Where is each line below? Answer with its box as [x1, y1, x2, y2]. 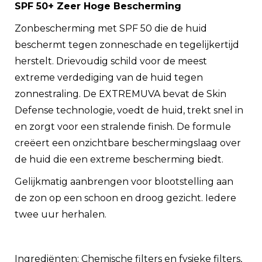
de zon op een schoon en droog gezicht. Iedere [15, 192, 236, 204]
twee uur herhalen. [15, 209, 106, 220]
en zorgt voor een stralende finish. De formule [15, 121, 231, 132]
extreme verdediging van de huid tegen [15, 72, 203, 83]
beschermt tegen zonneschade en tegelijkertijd [15, 39, 239, 50]
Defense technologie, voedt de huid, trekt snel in [15, 105, 243, 116]
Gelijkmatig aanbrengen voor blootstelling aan [15, 176, 233, 187]
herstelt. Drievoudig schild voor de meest [15, 56, 207, 67]
